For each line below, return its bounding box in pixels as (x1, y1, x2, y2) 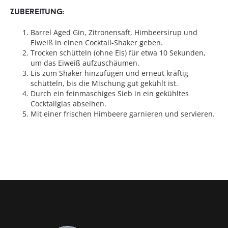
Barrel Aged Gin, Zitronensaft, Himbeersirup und (31, 27, 197, 38)
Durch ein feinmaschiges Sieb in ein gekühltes (31, 89, 189, 99)
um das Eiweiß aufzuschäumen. (31, 58, 139, 68)
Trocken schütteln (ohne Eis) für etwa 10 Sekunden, (31, 48, 206, 58)
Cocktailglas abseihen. (31, 99, 106, 109)
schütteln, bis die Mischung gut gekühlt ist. (31, 78, 178, 89)
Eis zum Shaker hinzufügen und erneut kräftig (31, 68, 188, 78)
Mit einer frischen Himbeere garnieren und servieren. (31, 109, 215, 119)
